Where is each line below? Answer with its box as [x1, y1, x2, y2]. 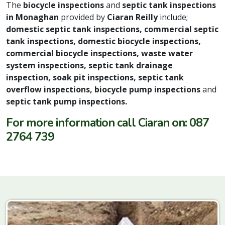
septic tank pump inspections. [6, 96, 127, 107]
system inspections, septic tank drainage [6, 60, 173, 71]
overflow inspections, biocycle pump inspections [6, 84, 202, 95]
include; [160, 12, 188, 23]
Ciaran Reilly [105, 12, 160, 23]
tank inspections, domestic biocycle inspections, [6, 36, 201, 47]
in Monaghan [6, 12, 61, 23]
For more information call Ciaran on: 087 [6, 115, 209, 131]
